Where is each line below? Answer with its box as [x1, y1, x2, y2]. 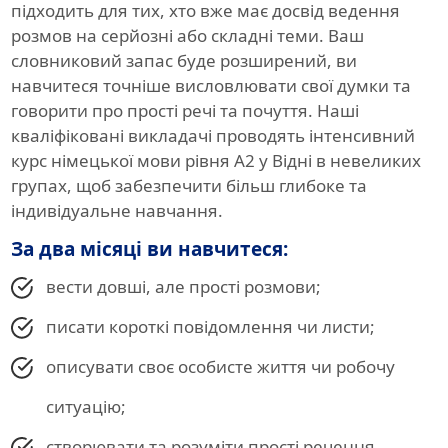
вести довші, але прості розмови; [45, 275, 321, 299]
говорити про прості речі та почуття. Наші [10, 99, 359, 123]
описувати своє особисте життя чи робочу [45, 355, 395, 379]
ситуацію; [45, 395, 126, 419]
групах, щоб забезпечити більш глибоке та [10, 174, 367, 198]
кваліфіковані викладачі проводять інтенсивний [10, 124, 415, 148]
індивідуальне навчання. [10, 199, 223, 223]
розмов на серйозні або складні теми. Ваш [10, 24, 364, 48]
